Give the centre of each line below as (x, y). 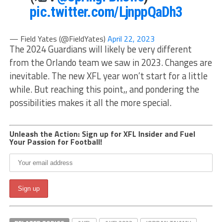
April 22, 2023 (131, 39)
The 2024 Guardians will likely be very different (100, 49)
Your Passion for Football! (55, 142)
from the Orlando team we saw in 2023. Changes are (111, 63)
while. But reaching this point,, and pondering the (104, 89)
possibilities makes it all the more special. (90, 103)
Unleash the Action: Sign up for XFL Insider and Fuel (102, 134)
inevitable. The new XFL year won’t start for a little (108, 76)
